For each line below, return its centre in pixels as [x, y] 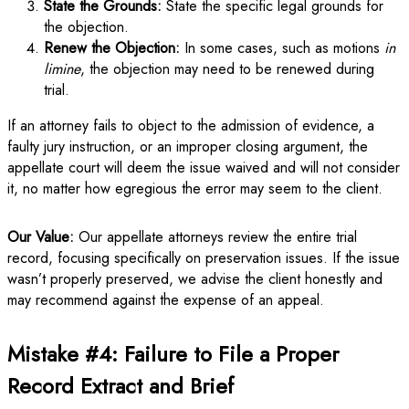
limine [62, 68]
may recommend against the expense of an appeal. [166, 299]
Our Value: [41, 236]
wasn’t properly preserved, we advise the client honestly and [195, 278]
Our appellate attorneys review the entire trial [215, 236]
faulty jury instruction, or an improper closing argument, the [188, 146]
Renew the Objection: [112, 47]
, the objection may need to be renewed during [227, 68]
